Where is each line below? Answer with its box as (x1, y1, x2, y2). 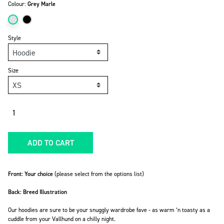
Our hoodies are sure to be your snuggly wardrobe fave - (8, 205, 150, 214)
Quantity (7, 104, 28, 112)
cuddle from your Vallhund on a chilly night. (8, 214, 115, 223)
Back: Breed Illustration (8, 187, 67, 196)
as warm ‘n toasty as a (150, 205, 210, 214)
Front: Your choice (8, 169, 53, 178)
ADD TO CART (27, 137, 74, 148)
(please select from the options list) (54, 169, 144, 178)
